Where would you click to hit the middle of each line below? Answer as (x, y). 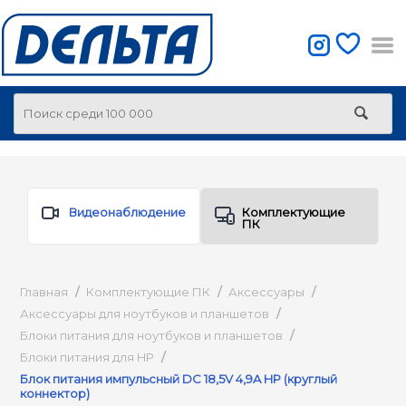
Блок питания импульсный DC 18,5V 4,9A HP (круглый (179, 379)
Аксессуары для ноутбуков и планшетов (145, 314)
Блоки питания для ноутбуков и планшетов (151, 335)
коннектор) (55, 393)
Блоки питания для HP (87, 357)
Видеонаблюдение (127, 212)
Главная (44, 292)
